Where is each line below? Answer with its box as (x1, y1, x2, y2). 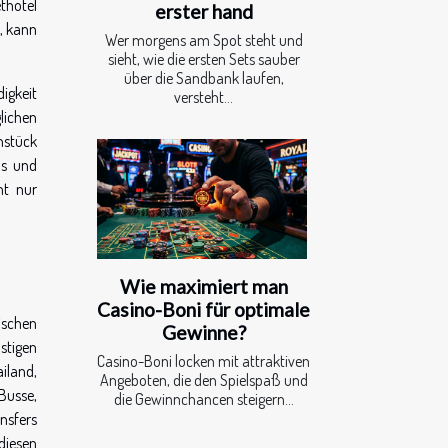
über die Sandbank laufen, (123, 67, 284, 88)
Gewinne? (161, 321, 246, 345)
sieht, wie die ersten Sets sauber (107, 48, 300, 69)
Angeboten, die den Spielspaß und (99, 370, 308, 391)
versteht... (174, 86, 233, 107)
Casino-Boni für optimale (97, 298, 310, 322)
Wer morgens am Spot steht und (104, 29, 303, 50)
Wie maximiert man (119, 275, 288, 299)
